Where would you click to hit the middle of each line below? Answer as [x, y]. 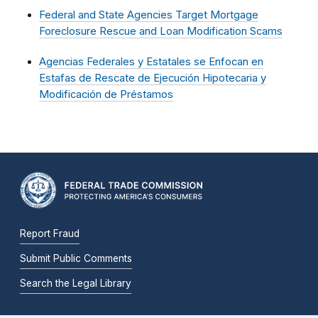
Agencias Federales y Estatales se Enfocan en [151, 62]
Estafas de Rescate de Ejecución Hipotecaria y [153, 78]
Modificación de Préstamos [106, 94]
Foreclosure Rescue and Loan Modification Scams [161, 31]
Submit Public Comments [76, 258]
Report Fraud [50, 233]
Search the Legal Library [76, 283]
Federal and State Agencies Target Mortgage [149, 15]
